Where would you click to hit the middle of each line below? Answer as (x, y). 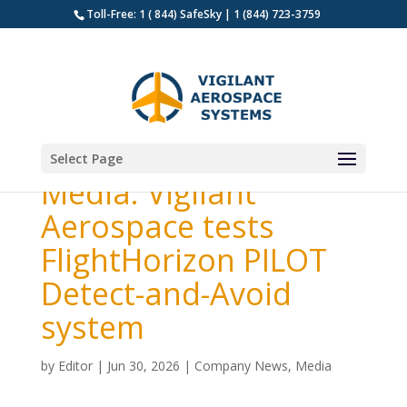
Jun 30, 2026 (143, 366)
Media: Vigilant (148, 193)
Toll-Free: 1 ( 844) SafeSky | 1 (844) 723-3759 (204, 14)
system (92, 327)
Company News (241, 366)
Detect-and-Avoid (166, 293)
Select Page (86, 159)
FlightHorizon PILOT (184, 260)
